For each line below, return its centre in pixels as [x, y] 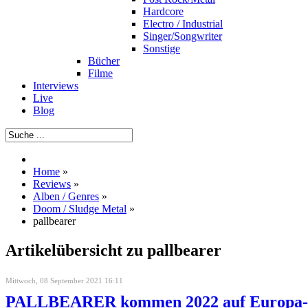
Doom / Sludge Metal [80, 209]
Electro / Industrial [183, 24]
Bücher [104, 61]
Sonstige [162, 48]
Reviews [52, 184]
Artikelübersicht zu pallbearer [113, 250]
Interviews [56, 86]
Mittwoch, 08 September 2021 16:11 [64, 280]
